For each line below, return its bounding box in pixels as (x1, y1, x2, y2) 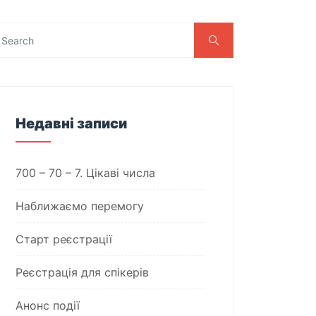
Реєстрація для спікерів (16, 265, 149, 279)
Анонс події (16, 298, 80, 312)
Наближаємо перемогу (16, 199, 144, 213)
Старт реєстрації (16, 232, 112, 246)
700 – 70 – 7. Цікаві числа (16, 166, 155, 180)
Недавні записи (16, 115, 127, 132)
